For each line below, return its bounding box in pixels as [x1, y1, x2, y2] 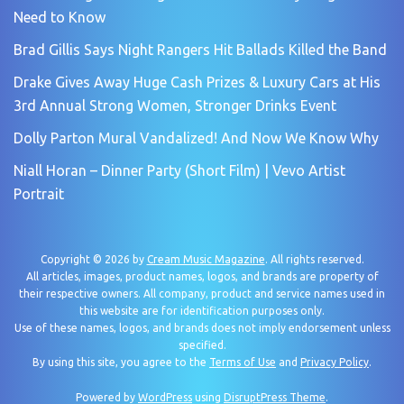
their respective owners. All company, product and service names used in [19, 287, 385, 299]
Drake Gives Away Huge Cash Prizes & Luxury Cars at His [14, 73, 381, 90]
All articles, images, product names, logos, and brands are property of [25, 270, 379, 282]
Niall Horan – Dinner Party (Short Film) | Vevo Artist [14, 161, 345, 179]
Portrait [14, 185, 64, 202]
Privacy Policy [300, 355, 369, 368]
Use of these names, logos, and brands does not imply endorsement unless [14, 321, 390, 334]
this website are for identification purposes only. [79, 304, 325, 317]
